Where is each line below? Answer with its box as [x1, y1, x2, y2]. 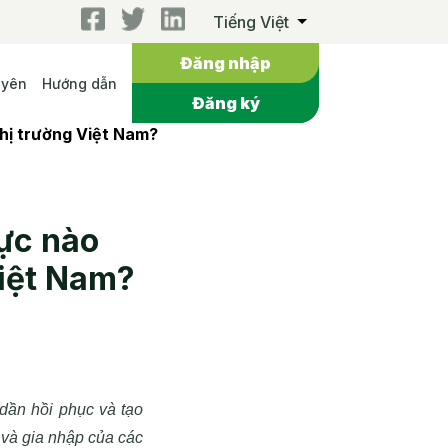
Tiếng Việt [213, 12, 290, 32]
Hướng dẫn [42, 75, 117, 92]
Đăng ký [191, 93, 260, 113]
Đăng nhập [180, 53, 271, 73]
